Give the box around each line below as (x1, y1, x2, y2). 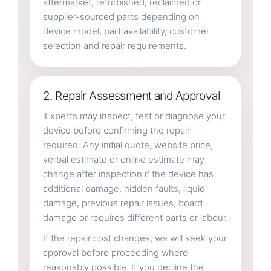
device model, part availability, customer (42, 25, 209, 37)
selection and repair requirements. (42, 39, 186, 51)
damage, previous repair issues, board (42, 197, 203, 209)
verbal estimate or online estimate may (42, 153, 204, 165)
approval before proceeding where (42, 246, 188, 258)
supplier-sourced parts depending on (42, 10, 200, 22)
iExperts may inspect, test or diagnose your (42, 109, 225, 122)
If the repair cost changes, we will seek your (42, 232, 227, 244)
